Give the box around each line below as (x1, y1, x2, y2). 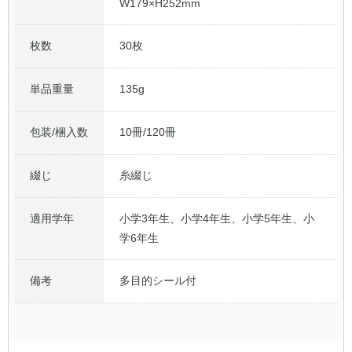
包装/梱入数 (30, 125, 89, 138)
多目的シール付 (119, 273, 197, 287)
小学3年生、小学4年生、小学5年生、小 (119, 211, 315, 225)
